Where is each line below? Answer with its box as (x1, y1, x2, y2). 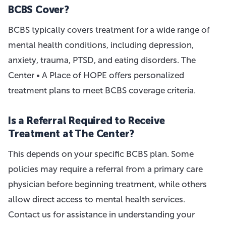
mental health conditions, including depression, (8, 40, 194, 50)
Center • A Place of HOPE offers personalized (8, 70, 184, 80)
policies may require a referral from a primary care (8, 164, 203, 174)
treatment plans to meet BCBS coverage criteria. (8, 85, 196, 95)
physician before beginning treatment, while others (8, 179, 207, 189)
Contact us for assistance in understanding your (8, 209, 195, 219)
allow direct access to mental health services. (8, 194, 185, 204)
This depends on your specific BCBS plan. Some (8, 149, 194, 159)
